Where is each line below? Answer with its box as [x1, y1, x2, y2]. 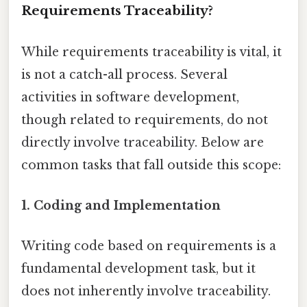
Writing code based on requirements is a [21, 238, 276, 254]
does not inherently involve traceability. [21, 284, 271, 299]
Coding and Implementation [34, 197, 221, 213]
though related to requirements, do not [21, 112, 268, 127]
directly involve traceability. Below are [21, 134, 264, 150]
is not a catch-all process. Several [21, 66, 228, 82]
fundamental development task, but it [21, 261, 256, 277]
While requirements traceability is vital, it [21, 44, 282, 60]
